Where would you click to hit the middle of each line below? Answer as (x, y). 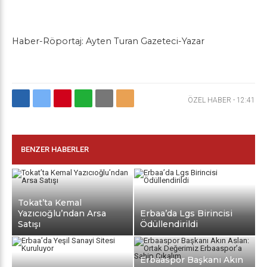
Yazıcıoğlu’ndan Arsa (62, 213)
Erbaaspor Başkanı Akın (192, 260)
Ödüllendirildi (169, 224)
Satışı (29, 224)
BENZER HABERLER (55, 149)
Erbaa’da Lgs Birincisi (187, 213)
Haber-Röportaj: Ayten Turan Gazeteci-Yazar (108, 41)
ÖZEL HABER (209, 100)
